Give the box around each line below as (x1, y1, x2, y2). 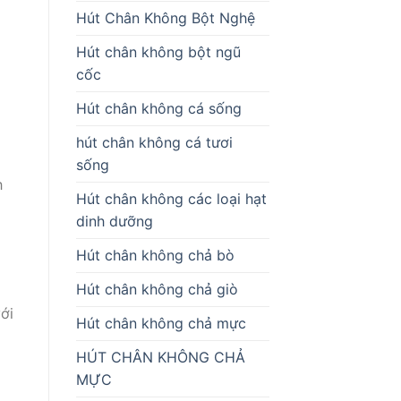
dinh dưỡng (75, 211, 153, 230)
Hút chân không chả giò (75, 279, 238, 298)
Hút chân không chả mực (75, 313, 246, 332)
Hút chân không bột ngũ (75, 42, 241, 61)
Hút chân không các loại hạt (75, 189, 267, 208)
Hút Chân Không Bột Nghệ (75, 8, 255, 27)
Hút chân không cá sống (75, 98, 242, 117)
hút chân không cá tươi (75, 132, 233, 151)
